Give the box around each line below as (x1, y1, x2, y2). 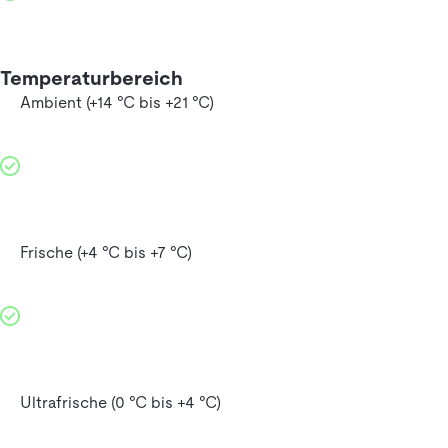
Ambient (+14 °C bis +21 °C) (20, 93, 214, 113)
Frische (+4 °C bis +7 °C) (20, 243, 192, 263)
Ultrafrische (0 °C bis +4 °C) (20, 393, 221, 413)
